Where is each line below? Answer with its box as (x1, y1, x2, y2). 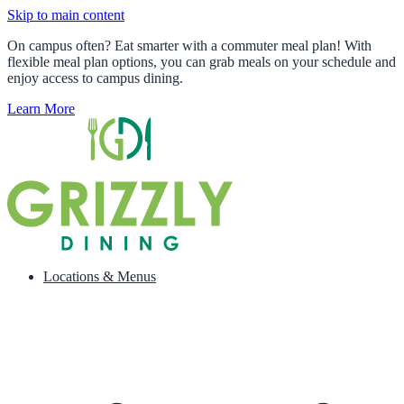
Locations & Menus (43, 269, 156, 284)
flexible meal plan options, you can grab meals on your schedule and (7, 54, 396, 69)
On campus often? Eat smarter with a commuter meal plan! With (7, 38, 372, 53)
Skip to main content (7, 7, 124, 23)
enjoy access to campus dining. (7, 70, 183, 86)
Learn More (7, 101, 75, 116)
